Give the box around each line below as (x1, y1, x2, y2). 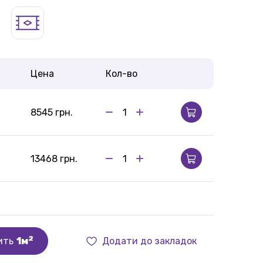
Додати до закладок (102, 235, 197, 247)
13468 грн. (31, 153, 77, 164)
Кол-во (106, 68, 137, 79)
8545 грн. (31, 106, 73, 118)
